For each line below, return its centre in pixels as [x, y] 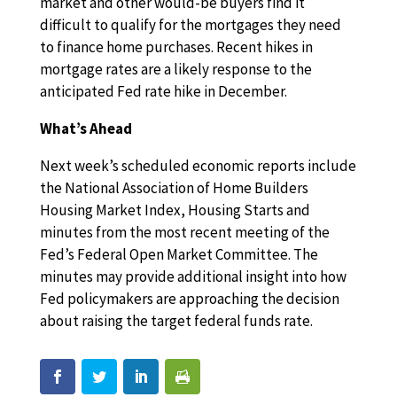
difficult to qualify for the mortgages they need [190, 25]
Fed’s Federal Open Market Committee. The [179, 254]
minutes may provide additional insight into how [193, 276]
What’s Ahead [86, 128]
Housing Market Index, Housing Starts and [175, 210]
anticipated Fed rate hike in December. [163, 91]
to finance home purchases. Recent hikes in [176, 47]
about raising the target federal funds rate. [176, 321]
